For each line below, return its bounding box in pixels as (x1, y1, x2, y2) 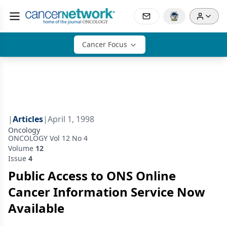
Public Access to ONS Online (8, 167, 176, 184)
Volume (8, 143, 35, 153)
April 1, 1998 (48, 113, 94, 125)
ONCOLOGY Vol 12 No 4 (8, 133, 88, 143)
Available (8, 200, 64, 216)
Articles (13, 113, 43, 125)
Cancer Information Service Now (8, 183, 205, 200)
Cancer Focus (82, 40, 127, 49)
